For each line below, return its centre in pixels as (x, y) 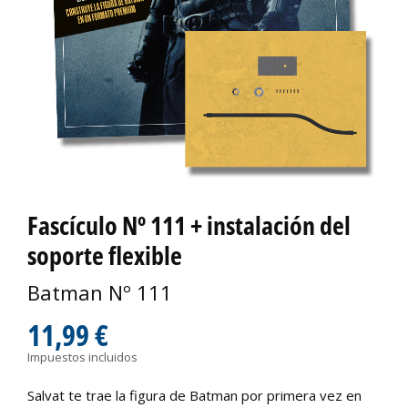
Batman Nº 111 (100, 293)
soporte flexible (105, 255)
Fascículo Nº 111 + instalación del (189, 224)
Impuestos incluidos (82, 357)
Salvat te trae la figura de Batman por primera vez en (194, 396)
